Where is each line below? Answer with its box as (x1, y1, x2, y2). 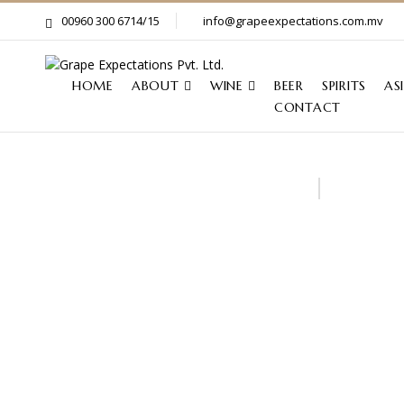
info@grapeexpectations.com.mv (203, 13, 383, 29)
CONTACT (274, 99, 341, 116)
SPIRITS (322, 78, 366, 95)
